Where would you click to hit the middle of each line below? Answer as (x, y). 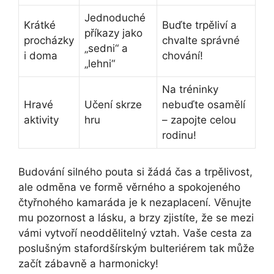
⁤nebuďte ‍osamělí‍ (204, 105)
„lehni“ (100, 64)
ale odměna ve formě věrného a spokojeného (129, 187)
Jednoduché (115, 18)
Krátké (40, 25)
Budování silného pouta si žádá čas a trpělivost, (135, 172)
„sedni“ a (106, 49)
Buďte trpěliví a (199, 25)
